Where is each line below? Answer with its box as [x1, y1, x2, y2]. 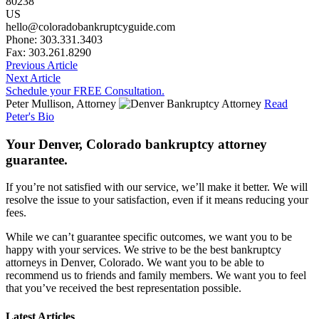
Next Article [6, 71, 61, 84]
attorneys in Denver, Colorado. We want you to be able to [6, 256, 264, 269]
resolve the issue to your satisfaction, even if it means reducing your [6, 194, 308, 206]
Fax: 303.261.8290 [6, 46, 91, 58]
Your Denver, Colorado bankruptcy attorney [6, 136, 267, 152]
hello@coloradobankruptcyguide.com [6, 20, 175, 33]
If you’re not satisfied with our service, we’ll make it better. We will [6, 181, 308, 194]
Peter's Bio [6, 110, 54, 122]
